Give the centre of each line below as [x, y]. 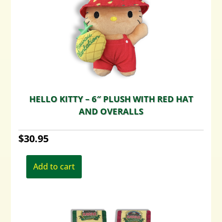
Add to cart [54, 167]
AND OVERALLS [111, 111]
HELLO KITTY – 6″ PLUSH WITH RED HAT [111, 99]
